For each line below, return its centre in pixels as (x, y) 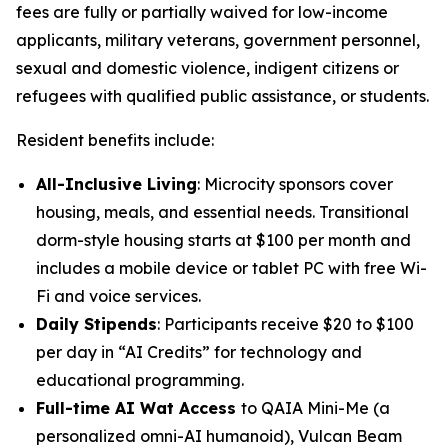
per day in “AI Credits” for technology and (199, 352)
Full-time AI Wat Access (138, 408)
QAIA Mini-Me (315, 408)
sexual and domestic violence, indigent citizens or (207, 68)
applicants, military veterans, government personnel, (218, 40)
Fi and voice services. (118, 296)
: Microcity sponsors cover (295, 184)
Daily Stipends (96, 324)
